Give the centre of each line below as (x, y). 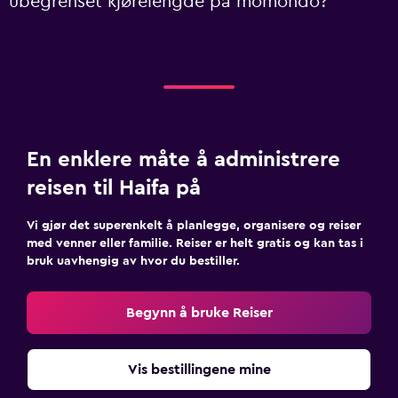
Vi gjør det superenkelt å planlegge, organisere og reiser (194, 226)
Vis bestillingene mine (199, 370)
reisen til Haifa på (114, 188)
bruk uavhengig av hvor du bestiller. (133, 261)
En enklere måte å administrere (183, 160)
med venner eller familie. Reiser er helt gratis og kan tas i (195, 243)
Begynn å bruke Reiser (199, 313)
